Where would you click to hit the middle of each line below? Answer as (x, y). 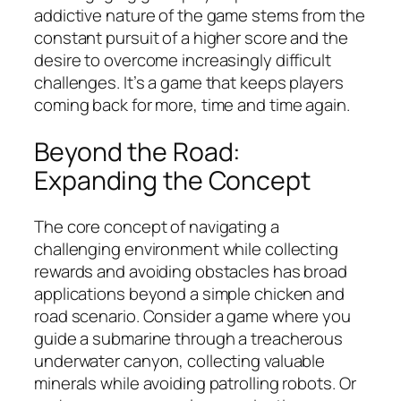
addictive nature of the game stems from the (200, 16)
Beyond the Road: (138, 151)
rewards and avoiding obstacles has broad (191, 272)
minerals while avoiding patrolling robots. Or (195, 384)
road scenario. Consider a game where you (192, 316)
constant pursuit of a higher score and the (191, 38)
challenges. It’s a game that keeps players (189, 83)
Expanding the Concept (172, 180)
